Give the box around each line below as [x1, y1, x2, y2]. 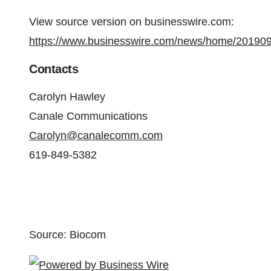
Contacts [29, 62, 78, 76]
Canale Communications [29, 110, 148, 122]
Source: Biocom [29, 229, 106, 241]
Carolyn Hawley [29, 91, 105, 103]
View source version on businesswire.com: [29, 16, 234, 28]
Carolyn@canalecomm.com [29, 129, 163, 142]
